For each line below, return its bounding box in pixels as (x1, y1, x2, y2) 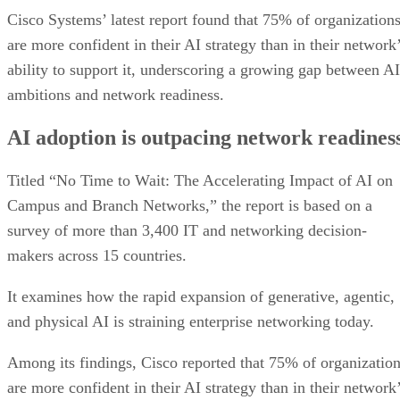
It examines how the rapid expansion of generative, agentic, (7, 287, 395, 305)
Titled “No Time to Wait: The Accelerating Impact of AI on (7, 171, 393, 189)
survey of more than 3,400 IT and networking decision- (7, 221, 367, 239)
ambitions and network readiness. (7, 85, 224, 104)
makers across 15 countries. (7, 246, 191, 264)
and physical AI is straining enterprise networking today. (7, 312, 374, 330)
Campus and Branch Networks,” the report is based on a (7, 196, 372, 214)
